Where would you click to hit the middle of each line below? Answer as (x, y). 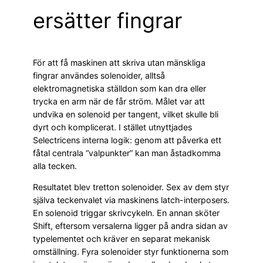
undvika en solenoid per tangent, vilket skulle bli (126, 114)
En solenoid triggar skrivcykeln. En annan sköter (126, 213)
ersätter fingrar (107, 20)
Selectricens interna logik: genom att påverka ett (127, 140)
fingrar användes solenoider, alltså (99, 75)
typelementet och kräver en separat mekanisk (122, 238)
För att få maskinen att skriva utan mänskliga (119, 62)
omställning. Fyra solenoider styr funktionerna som (131, 251)
